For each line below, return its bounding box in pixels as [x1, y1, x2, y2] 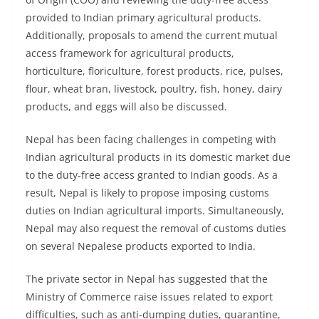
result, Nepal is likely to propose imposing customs [26, 186, 269, 200]
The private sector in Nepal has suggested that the [26, 272, 268, 286]
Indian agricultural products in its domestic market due [26, 150, 291, 164]
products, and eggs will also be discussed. [26, 100, 227, 114]
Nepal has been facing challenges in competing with [26, 132, 276, 147]
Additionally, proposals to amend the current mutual [26, 28, 278, 43]
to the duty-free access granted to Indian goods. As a [26, 168, 278, 182]
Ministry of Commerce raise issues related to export [26, 290, 273, 304]
